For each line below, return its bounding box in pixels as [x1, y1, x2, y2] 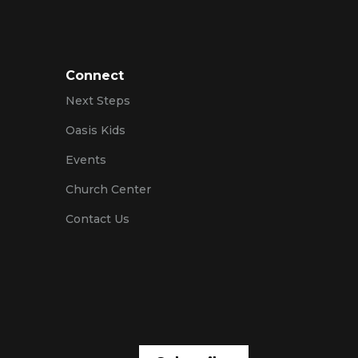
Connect [65, 68, 124, 84]
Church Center [65, 182, 151, 197]
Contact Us [65, 212, 129, 227]
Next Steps [65, 93, 130, 109]
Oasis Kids [65, 123, 125, 138]
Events [65, 153, 106, 168]
